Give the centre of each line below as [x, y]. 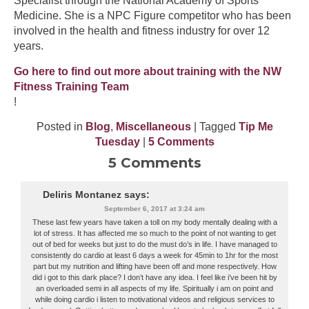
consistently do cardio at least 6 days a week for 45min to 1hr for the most [154, 256]
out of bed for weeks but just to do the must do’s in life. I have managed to [154, 245]
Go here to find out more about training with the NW [148, 71]
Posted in [61, 127]
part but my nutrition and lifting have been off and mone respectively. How [154, 267]
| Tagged [215, 127]
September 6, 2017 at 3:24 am [154, 209]
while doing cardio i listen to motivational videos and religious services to [154, 300]
